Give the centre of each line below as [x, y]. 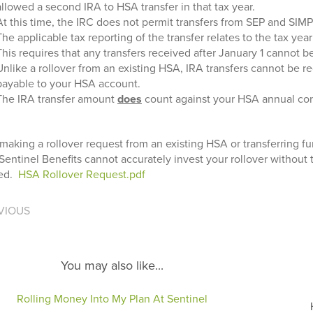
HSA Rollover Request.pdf [82, 175]
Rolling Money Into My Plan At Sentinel [112, 299]
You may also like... [112, 265]
